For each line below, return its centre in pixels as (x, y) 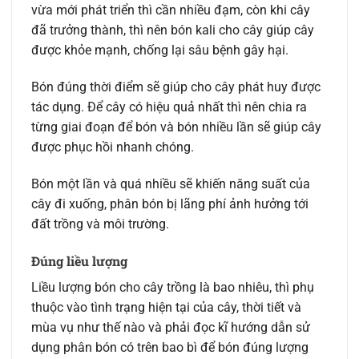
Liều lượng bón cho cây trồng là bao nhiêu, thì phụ (173, 287)
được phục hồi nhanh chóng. (113, 147)
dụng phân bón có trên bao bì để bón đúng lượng (170, 347)
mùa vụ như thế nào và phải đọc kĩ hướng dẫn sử (171, 327)
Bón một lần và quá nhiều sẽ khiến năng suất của (171, 184)
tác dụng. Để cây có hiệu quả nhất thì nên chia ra (169, 107)
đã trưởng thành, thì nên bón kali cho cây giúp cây (173, 30)
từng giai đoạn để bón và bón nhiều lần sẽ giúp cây (176, 127)
